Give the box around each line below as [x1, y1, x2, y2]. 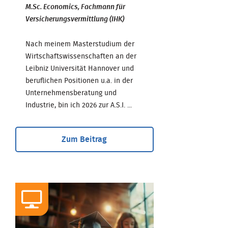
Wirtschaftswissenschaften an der [25, 52, 136, 60]
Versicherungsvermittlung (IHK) [25, 15, 124, 23]
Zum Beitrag [62, 135, 107, 144]
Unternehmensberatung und [25, 89, 117, 97]
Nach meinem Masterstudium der [25, 40, 134, 48]
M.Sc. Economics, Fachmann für [25, 3, 125, 11]
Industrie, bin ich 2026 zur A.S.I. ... [25, 101, 132, 109]
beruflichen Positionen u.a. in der [25, 77, 133, 84]
